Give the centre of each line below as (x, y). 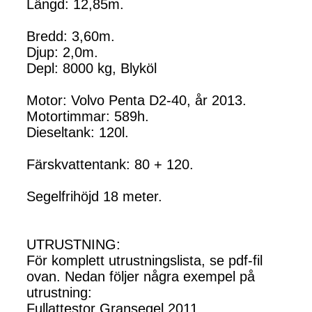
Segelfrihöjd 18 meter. (94, 196)
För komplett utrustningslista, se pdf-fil (145, 260)
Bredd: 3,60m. (71, 36)
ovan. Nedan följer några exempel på (141, 276)
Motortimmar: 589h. (88, 116)
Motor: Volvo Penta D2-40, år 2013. (136, 100)
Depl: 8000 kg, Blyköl (92, 68)
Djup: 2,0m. (62, 52)
